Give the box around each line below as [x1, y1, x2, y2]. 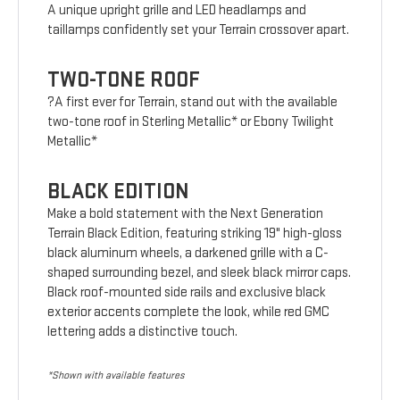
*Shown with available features [47, 369, 185, 383]
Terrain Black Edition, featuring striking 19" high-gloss [47, 225, 343, 243]
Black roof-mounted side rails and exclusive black [47, 284, 327, 302]
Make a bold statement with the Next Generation [47, 205, 324, 223]
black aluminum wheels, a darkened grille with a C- [47, 245, 329, 262]
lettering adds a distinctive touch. [47, 323, 238, 341]
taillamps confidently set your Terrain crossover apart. [47, 21, 350, 39]
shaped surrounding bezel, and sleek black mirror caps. [47, 264, 352, 282]
